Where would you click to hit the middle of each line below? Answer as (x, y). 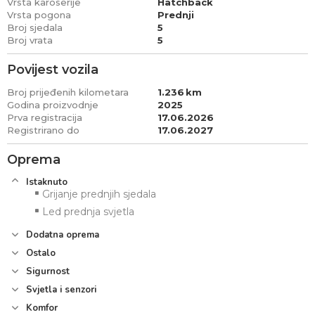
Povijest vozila (53, 70)
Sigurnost (46, 271)
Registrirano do (43, 130)
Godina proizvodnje (53, 105)
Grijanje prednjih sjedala (99, 194)
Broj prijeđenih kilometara (68, 92)
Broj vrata (30, 40)
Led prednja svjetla (88, 212)
